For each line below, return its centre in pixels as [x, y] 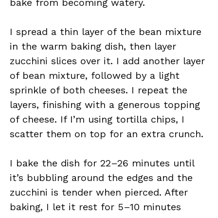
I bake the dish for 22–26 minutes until [102, 163]
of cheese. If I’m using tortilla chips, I [97, 119]
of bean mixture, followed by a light [95, 75]
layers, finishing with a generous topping [105, 105]
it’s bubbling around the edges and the [101, 178]
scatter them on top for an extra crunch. [107, 134]
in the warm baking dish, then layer [93, 46]
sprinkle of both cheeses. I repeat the [99, 90]
